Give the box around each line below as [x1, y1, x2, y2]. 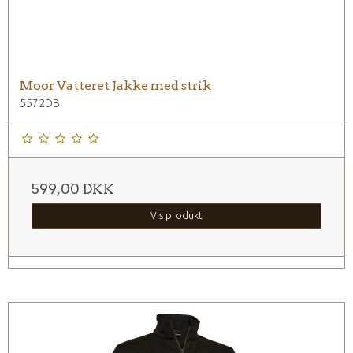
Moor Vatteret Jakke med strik [20, 78, 211, 94]
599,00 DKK [32, 180, 114, 198]
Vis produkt [150, 210, 203, 221]
